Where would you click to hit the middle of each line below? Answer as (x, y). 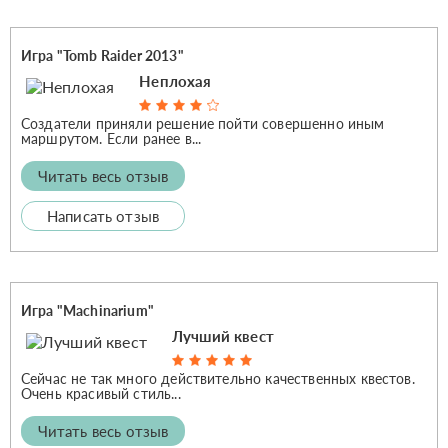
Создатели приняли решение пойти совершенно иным (203, 123)
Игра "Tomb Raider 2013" (102, 55)
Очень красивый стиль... (101, 393)
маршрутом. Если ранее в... (111, 138)
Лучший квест (222, 335)
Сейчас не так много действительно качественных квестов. (218, 378)
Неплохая (175, 80)
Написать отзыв (103, 215)
